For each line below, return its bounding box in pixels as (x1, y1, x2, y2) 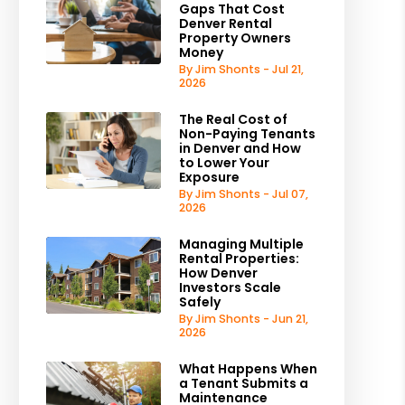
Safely (178, 293, 221, 311)
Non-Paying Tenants (178, 125, 316, 143)
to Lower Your (178, 154, 269, 172)
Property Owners (178, 29, 291, 47)
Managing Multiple (178, 235, 304, 253)
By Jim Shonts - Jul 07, (178, 186, 308, 202)
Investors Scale (178, 278, 281, 297)
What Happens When (178, 360, 317, 378)
